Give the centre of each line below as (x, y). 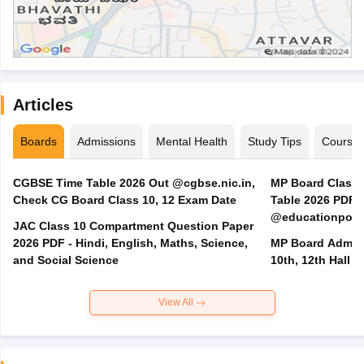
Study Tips (274, 142)
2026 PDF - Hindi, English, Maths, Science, (130, 243)
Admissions (106, 142)
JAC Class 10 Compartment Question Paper (133, 226)
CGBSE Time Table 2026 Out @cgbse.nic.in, (134, 183)
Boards (38, 142)
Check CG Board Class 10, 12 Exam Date (207, 200)
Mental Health (191, 142)
